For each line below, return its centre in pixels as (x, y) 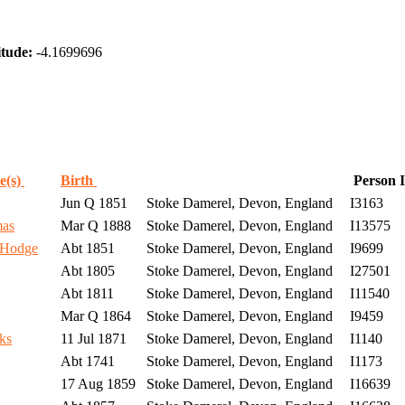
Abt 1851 (86, 249)
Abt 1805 (86, 271)
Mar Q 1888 (94, 226)
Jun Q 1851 (92, 203)
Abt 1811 (85, 294)
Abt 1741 (86, 362)
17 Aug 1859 (96, 384)
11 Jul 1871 (92, 339)
